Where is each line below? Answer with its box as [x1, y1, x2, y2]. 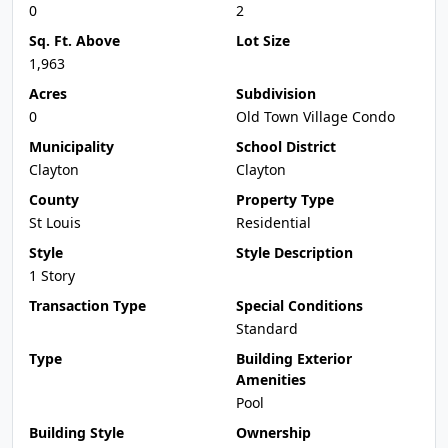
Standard [236, 319, 298, 338]
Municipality [29, 137, 114, 156]
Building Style [29, 423, 124, 442]
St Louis [29, 213, 81, 232]
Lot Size [236, 31, 290, 50]
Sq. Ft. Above [29, 31, 120, 50]
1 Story [29, 266, 75, 285]
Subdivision [236, 84, 316, 103]
